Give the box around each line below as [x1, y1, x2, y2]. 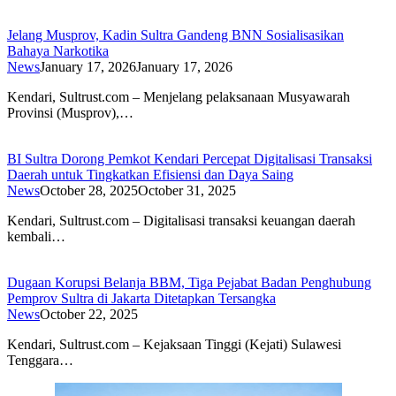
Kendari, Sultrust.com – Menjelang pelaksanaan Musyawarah [7, 89, 350, 105]
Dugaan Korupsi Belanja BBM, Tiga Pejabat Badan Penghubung [7, 275, 371, 291]
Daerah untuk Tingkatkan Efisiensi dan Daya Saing [7, 167, 293, 183]
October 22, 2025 [40, 307, 138, 323]
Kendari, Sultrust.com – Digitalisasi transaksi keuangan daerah [7, 213, 355, 229]
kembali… [7, 229, 65, 245]
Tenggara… [7, 353, 73, 369]
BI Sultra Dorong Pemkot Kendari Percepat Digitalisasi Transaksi [7, 151, 372, 167]
